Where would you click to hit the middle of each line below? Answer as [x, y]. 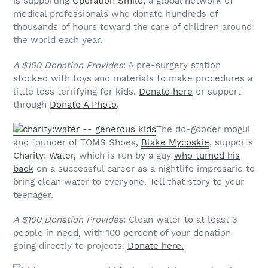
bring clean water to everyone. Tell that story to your [129, 182]
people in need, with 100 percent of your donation [122, 233]
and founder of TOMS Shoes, [77, 142]
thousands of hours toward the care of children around [133, 27]
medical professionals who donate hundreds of [115, 14]
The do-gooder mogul [203, 129]
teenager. [33, 195]
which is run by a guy [125, 155]
